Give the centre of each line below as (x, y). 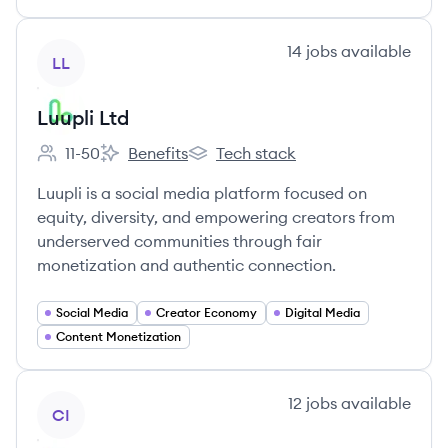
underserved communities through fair (179, 241)
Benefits (158, 153)
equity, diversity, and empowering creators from (216, 217)
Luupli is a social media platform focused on (202, 193)
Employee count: (98, 163)
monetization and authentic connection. (186, 265)
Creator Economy (206, 312)
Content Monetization (118, 336)
